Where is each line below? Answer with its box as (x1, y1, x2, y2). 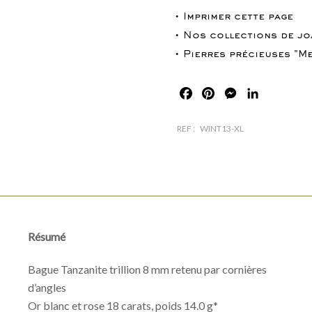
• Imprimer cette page (174, 12, 293, 22)
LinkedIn (260, 86, 302, 100)
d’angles (28, 280, 67, 294)
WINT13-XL (199, 123, 244, 134)
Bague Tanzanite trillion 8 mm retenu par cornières (28, 262, 267, 276)
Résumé (28, 229, 66, 243)
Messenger (238, 86, 292, 100)
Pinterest (216, 86, 260, 100)
